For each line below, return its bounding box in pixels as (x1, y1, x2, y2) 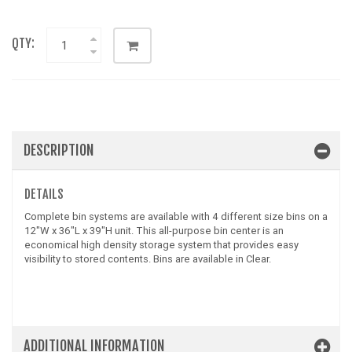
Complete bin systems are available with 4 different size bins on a (24, 210, 328, 223)
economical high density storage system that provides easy (24, 238, 299, 251)
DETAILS (24, 186, 64, 202)
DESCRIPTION (24, 141, 94, 159)
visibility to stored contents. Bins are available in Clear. (24, 252, 271, 266)
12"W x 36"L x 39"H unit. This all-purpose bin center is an (24, 224, 284, 237)
